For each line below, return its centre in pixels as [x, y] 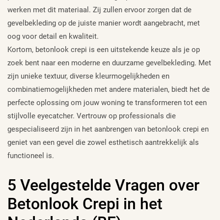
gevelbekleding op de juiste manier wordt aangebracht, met [104, 23]
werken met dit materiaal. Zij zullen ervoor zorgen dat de [99, 10]
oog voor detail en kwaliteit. [53, 36]
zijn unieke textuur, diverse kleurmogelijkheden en [88, 76]
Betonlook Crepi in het [85, 204]
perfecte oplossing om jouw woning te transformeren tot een [107, 102]
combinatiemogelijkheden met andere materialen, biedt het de [109, 89]
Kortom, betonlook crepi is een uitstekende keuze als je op [104, 49]
